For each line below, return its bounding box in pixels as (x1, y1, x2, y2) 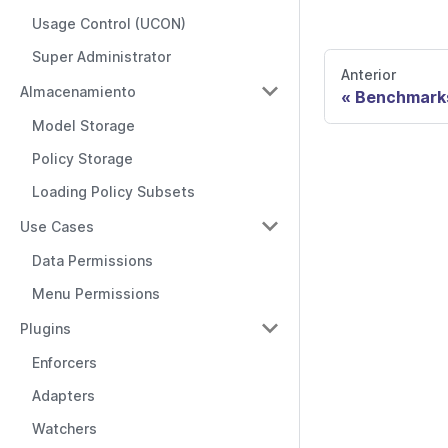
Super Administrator (32, 48, 171, 65)
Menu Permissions (32, 285, 160, 302)
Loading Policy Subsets (32, 183, 195, 200)
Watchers (32, 420, 97, 437)
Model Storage (32, 117, 135, 134)
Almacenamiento (20, 82, 136, 100)
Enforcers (32, 354, 97, 371)
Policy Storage (32, 150, 133, 167)
